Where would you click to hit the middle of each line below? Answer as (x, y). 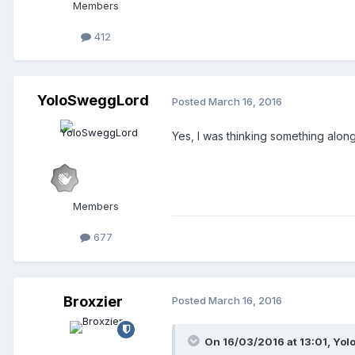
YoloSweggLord (93, 101)
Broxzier (93, 301)
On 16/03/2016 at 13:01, (269, 341)
